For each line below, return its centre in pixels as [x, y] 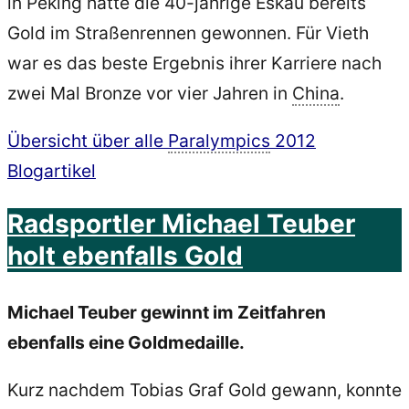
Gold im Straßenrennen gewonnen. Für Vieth [188, 33]
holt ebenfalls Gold [125, 255]
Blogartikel [52, 171]
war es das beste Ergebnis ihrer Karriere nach [194, 63]
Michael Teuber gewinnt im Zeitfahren [167, 312]
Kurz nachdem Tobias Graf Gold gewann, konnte [204, 389]
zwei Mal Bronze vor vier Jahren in [150, 94]
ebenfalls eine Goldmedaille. [126, 342]
